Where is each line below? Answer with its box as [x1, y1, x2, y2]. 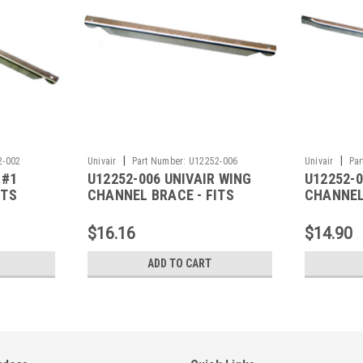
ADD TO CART [147, 256, 212, 270]
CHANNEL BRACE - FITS [87, 186, 234, 203]
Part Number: [131, 155, 186, 167]
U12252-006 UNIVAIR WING [87, 169, 252, 187]
